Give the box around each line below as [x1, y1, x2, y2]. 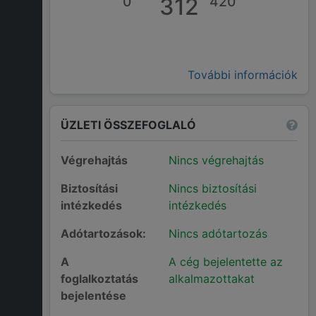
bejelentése [61, 288, 126, 303]
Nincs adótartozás [168, 226, 267, 241]
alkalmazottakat [168, 272, 255, 286]
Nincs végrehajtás [168, 153, 264, 168]
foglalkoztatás [61, 272, 138, 286]
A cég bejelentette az [168, 255, 283, 269]
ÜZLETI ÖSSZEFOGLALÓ [61, 117, 196, 132]
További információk [188, 68, 298, 83]
